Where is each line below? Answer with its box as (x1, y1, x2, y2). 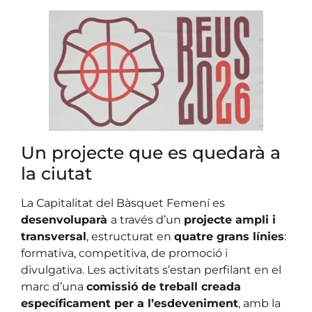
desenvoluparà (21, 213, 111, 227)
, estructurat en (86, 230, 174, 244)
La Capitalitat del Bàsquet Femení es (21, 196, 225, 210)
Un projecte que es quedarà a (21, 142, 281, 164)
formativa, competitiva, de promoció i (21, 247, 228, 260)
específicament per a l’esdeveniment (21, 297, 238, 311)
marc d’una (21, 280, 86, 294)
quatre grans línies (174, 230, 284, 244)
